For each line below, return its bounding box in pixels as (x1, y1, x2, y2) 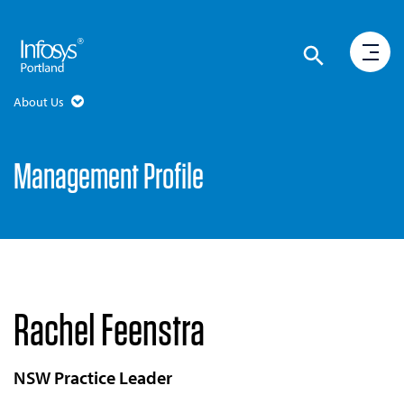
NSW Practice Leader (14, 366, 172, 389)
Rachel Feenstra (14, 302, 205, 356)
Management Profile (14, 154, 204, 197)
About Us (14, 94, 67, 110)
